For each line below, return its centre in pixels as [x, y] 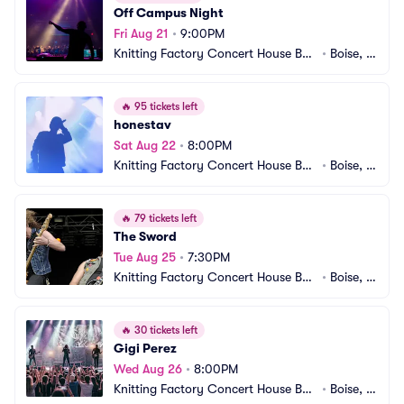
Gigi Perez [145, 348]
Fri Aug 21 [141, 33]
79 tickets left [164, 218]
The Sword [145, 236]
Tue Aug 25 [145, 257]
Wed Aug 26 [148, 369]
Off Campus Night [169, 13]
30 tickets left [165, 330]
